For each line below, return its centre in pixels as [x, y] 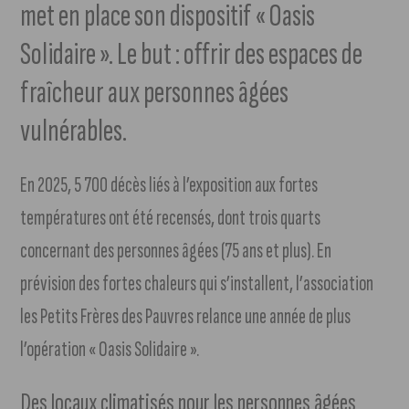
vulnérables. [74, 131]
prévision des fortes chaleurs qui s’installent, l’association [197, 284]
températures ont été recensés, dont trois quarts [171, 218]
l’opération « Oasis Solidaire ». [110, 350]
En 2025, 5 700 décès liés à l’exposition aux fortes [169, 185]
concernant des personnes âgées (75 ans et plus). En [176, 251]
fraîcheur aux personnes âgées [155, 93]
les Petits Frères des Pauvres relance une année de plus [186, 317]
